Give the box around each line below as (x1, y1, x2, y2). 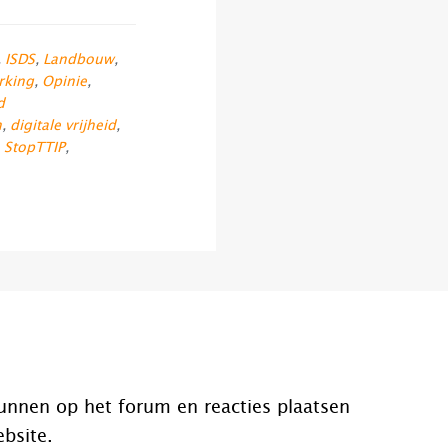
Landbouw (43, 53, 114, 67)
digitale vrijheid (10, 119, 116, 133)
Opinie (42, 75, 87, 89)
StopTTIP (4, 141, 65, 155)
